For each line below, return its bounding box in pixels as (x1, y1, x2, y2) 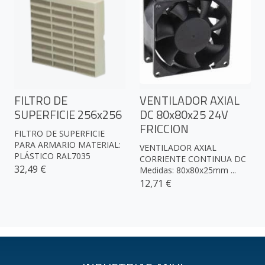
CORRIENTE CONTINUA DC (140, 153, 246, 165)
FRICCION (140, 119, 189, 138)
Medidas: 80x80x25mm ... (140, 164, 236, 176)
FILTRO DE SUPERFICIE (14, 128, 105, 140)
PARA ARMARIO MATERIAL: (14, 139, 121, 151)
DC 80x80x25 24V (140, 105, 228, 124)
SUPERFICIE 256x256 (14, 105, 122, 124)
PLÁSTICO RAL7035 (14, 150, 91, 162)
